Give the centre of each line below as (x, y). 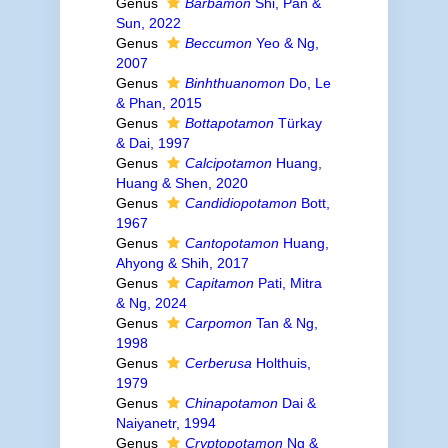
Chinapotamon (231, 403)
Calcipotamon (228, 163)
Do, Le (307, 83)
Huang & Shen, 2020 (181, 183)
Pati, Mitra (287, 283)
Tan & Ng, (284, 323)
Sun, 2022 (148, 23)
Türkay (297, 123)
